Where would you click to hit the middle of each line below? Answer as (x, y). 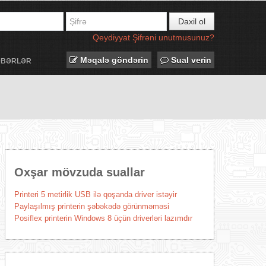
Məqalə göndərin (113, 60)
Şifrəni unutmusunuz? (173, 37)
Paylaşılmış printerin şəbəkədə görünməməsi (91, 206)
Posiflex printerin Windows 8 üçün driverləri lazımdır (103, 218)
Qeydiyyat (111, 37)
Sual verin (190, 60)
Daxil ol (192, 21)
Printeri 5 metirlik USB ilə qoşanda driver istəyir (95, 194)
